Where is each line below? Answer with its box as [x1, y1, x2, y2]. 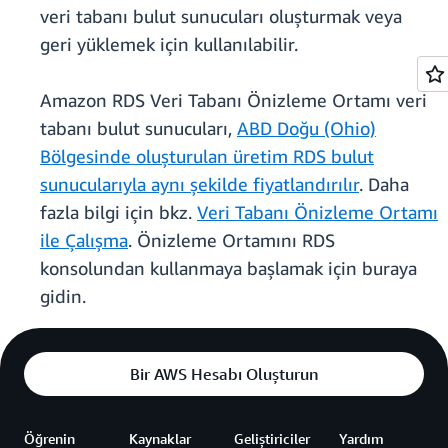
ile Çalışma [40, 229, 128, 252]
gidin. [40, 285, 86, 308]
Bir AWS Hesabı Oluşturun [129, 364, 319, 385]
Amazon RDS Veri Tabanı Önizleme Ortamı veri [40, 89, 427, 112]
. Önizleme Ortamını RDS [128, 229, 335, 252]
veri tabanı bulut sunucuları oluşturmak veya [40, 5, 402, 28]
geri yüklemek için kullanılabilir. [40, 33, 298, 56]
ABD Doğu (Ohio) [237, 117, 376, 140]
